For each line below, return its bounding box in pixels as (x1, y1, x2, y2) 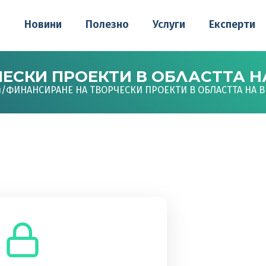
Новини (24, 18, 62, 31)
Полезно (85, 18, 129, 31)
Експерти (208, 18, 255, 31)
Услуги (152, 18, 185, 31)
